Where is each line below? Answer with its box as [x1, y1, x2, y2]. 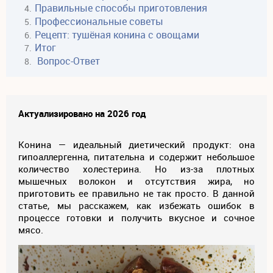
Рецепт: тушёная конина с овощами [35, 27, 199, 41]
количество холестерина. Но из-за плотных [18, 162, 255, 175]
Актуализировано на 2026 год [18, 107, 146, 119]
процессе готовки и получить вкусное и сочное [18, 211, 255, 224]
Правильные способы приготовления [35, 1, 207, 15]
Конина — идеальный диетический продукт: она [18, 138, 255, 151]
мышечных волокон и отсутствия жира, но [18, 174, 255, 187]
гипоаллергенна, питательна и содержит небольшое [18, 150, 255, 163]
